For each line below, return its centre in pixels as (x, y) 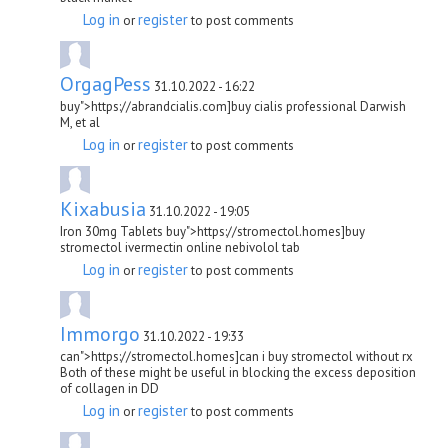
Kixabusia (103, 208)
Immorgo (100, 333)
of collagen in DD (109, 388)
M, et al (80, 122)
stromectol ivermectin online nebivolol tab (180, 247)
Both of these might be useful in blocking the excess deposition (238, 372)
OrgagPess (105, 83)
